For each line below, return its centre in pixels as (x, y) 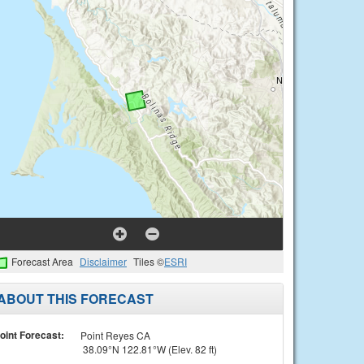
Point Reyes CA (115, 335)
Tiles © (149, 261)
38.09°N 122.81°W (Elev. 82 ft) (148, 349)
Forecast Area (42, 261)
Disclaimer (103, 261)
